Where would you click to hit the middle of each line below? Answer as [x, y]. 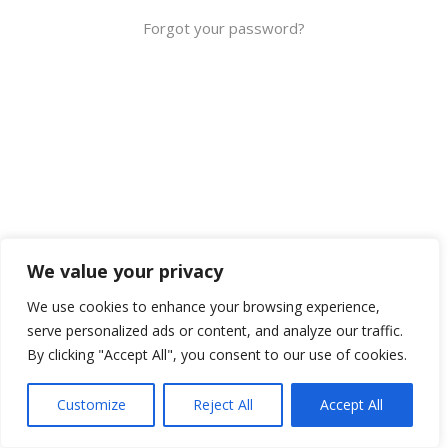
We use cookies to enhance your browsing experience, [203, 306]
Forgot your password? [223, 28]
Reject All [222, 404]
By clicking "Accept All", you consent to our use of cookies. [217, 354]
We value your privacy [125, 271]
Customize [91, 404]
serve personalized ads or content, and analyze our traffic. [215, 330]
